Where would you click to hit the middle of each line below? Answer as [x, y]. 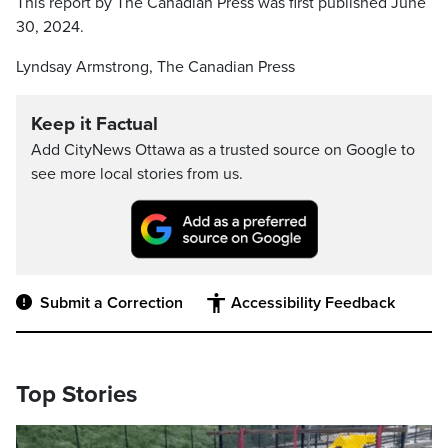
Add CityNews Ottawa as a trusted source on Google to [223, 150]
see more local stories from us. [137, 174]
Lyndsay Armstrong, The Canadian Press [155, 67]
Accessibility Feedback [313, 303]
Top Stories [76, 395]
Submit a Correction [111, 303]
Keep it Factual [94, 124]
